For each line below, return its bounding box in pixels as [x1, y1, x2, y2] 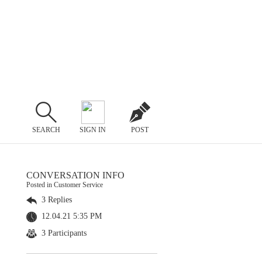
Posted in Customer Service [26, 181, 103, 189]
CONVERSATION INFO [26, 170, 125, 180]
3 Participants [39, 228, 87, 237]
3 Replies [39, 195, 72, 204]
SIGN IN [80, 125, 106, 134]
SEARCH [32, 125, 60, 134]
